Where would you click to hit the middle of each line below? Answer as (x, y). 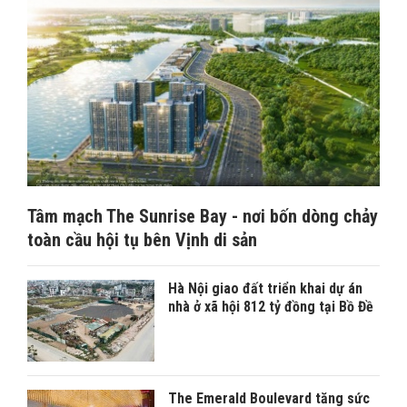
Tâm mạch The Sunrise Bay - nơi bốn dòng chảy (203, 217)
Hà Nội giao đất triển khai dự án (265, 289)
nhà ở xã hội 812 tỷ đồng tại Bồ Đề (271, 307)
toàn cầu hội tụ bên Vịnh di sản (142, 240)
